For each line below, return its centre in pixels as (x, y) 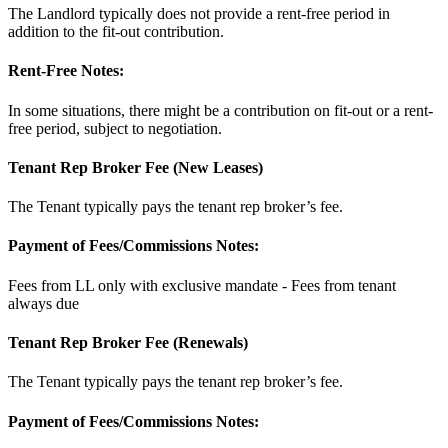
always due (43, 303)
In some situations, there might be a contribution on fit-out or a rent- (220, 110)
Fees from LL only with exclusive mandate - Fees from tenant (202, 285)
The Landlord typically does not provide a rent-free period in (199, 14)
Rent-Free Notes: (66, 71)
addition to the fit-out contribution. (116, 32)
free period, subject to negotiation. (115, 128)
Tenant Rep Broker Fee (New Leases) (135, 167)
